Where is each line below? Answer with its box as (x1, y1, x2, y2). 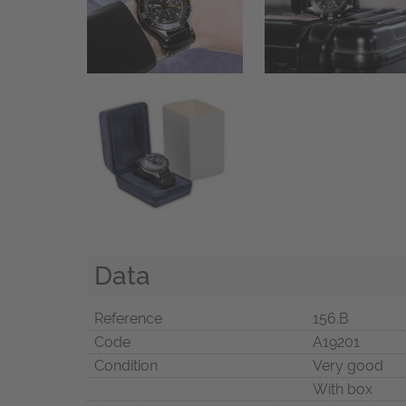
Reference (94, 309, 162, 327)
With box (313, 380, 372, 398)
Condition (94, 356, 158, 374)
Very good (313, 356, 383, 374)
